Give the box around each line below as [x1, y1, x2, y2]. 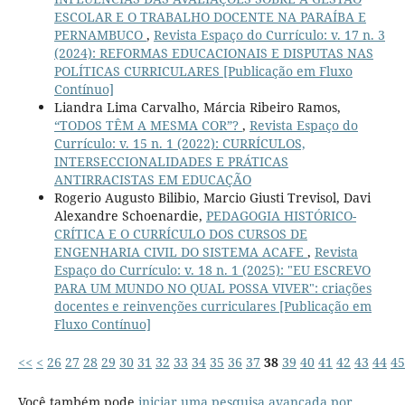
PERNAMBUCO [53, 26, 146, 44]
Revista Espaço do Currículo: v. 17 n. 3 [153, 26, 385, 44]
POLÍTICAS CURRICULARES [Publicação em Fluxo [53, 62, 353, 80]
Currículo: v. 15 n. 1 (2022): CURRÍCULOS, [53, 135, 306, 153]
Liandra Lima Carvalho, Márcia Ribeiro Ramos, [53, 99, 341, 117]
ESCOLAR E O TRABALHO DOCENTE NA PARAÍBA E [53, 8, 366, 26]
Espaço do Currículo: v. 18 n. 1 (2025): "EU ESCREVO [53, 261, 371, 279]
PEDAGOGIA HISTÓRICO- [205, 207, 356, 225]
